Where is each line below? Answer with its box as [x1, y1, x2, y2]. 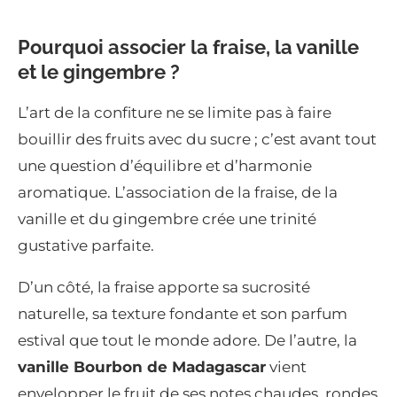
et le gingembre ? [18, 59, 180, 83]
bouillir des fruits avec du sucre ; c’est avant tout [18, 129, 377, 148]
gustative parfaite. [18, 236, 154, 254]
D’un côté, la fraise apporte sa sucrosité [18, 277, 310, 296]
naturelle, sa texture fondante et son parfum [18, 304, 347, 323]
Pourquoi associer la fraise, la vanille [18, 35, 359, 58]
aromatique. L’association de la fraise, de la [18, 183, 338, 201]
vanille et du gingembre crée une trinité [18, 209, 316, 228]
